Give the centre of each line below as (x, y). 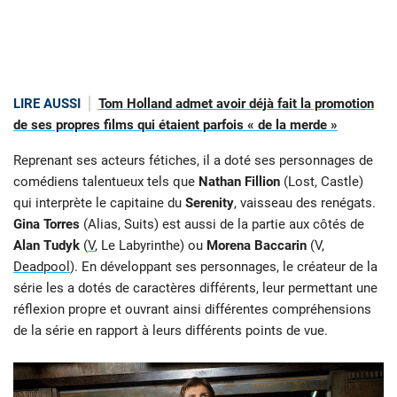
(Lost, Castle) (322, 182)
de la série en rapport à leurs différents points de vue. (171, 331)
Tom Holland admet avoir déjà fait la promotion (236, 103)
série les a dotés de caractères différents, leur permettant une (195, 288)
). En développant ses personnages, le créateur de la (224, 267)
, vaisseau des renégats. (305, 203)
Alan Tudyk (48, 246)
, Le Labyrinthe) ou (151, 246)
